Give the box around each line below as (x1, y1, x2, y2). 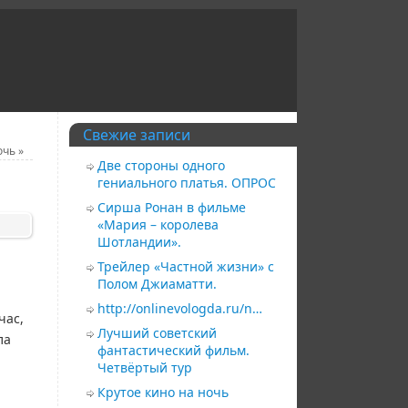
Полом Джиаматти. (97, 274, 217, 292)
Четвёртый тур (97, 358, 192, 376)
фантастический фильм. (97, 341, 250, 359)
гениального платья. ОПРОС (97, 173, 276, 191)
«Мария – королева (97, 215, 219, 233)
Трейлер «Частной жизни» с (97, 257, 274, 275)
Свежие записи (83, 124, 190, 145)
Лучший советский (97, 323, 217, 342)
